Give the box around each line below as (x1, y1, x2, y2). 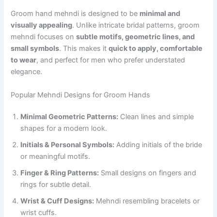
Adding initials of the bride (114, 140, 202, 150)
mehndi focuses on (11, 32, 77, 42)
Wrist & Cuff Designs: (20, 197, 94, 206)
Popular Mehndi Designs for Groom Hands (11, 90, 151, 99)
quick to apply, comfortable (108, 44, 203, 53)
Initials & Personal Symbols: (20, 140, 115, 150)
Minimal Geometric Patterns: (20, 112, 119, 122)
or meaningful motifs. (20, 152, 91, 161)
